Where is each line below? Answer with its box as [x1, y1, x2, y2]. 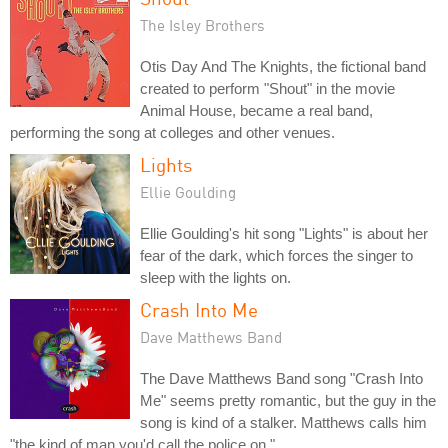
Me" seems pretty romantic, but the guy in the [140, 391, 436, 409]
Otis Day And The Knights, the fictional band [140, 57, 426, 75]
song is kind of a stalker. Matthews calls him [140, 413, 427, 431]
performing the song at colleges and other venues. [10, 123, 335, 141]
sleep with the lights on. [140, 268, 291, 286]
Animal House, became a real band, [140, 101, 373, 119]
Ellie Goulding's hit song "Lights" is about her [140, 224, 428, 242]
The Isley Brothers [140, 15, 265, 34]
